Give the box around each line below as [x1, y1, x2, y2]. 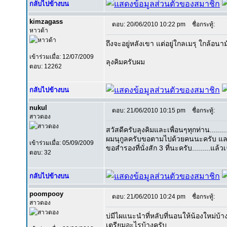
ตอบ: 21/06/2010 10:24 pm [112, 193, 185, 200]
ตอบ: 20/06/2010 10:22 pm [112, 21, 185, 28]
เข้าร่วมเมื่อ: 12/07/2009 [29, 53, 94, 60]
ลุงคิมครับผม [106, 58, 145, 66]
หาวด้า [29, 27, 48, 34]
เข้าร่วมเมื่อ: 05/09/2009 [29, 139, 94, 146]
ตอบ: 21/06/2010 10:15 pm [112, 107, 185, 114]
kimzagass [29, 18, 63, 25]
